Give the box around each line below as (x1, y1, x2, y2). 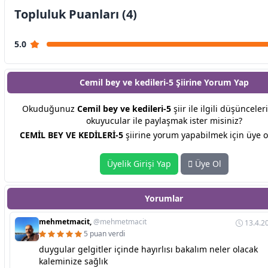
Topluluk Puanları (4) (14, 6, 137, 23)
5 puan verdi (84, 229, 125, 239)
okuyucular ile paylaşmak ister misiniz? (86, 115, 242, 127)
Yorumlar (145, 193, 183, 205)
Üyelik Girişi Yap (106, 158, 171, 170)
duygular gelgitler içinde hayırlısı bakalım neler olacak (39, 243, 258, 255)
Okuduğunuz (22, 103, 77, 115)
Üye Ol (192, 158, 221, 170)
